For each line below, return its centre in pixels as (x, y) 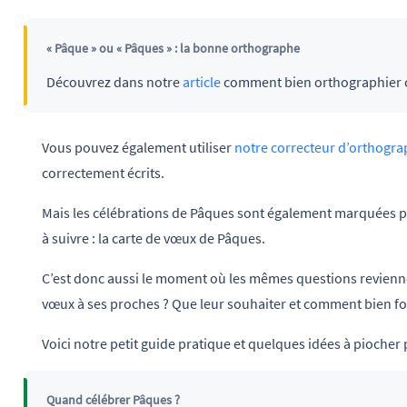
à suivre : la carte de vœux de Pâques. (154, 238)
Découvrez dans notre (114, 81)
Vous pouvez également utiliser (138, 147)
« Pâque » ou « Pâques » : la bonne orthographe (173, 48)
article (201, 81)
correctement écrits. (103, 173)
